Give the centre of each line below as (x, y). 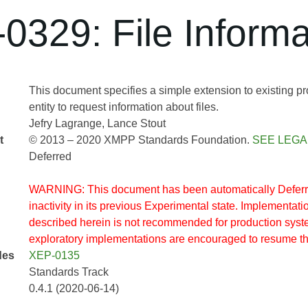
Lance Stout (136, 123)
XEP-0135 (54, 255)
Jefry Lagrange (65, 123)
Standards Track (68, 272)
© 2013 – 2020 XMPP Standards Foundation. (140, 140)
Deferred (50, 156)
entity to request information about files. (123, 107)
